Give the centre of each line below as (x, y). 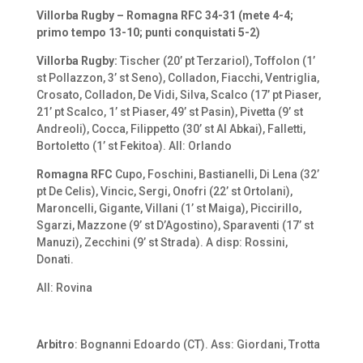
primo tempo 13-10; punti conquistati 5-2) (148, 32)
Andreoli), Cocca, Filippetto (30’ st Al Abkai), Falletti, (171, 128)
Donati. (55, 259)
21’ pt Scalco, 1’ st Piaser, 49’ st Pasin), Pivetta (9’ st (169, 111)
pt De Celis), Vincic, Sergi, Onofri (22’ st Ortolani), (164, 191)
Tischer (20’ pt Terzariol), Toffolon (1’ (217, 60)
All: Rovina (64, 287)
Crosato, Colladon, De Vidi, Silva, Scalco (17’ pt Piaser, (178, 94)
